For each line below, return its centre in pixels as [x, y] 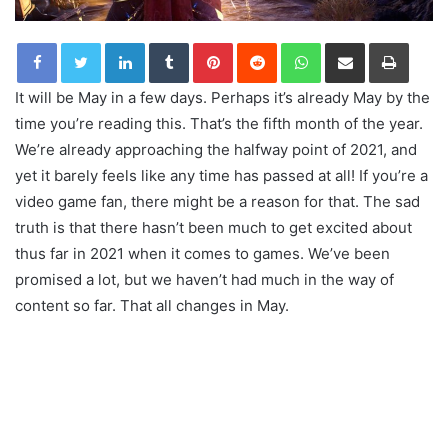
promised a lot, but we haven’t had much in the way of [204, 280]
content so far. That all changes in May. [152, 306]
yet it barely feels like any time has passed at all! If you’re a [221, 176]
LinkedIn [170, 42]
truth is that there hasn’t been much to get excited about [213, 228]
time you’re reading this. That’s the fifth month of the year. [219, 124]
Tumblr [209, 42]
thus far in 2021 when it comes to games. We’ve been [202, 254]
